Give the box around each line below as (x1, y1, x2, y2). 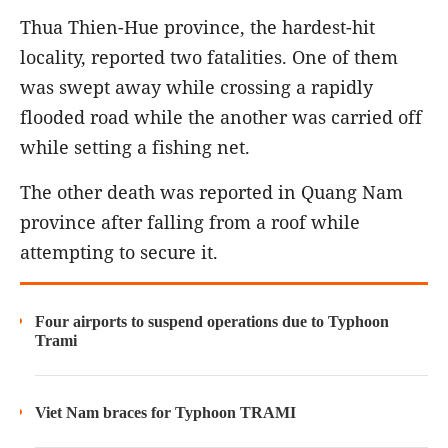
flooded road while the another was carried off (20, 105, 422, 130)
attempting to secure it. (20, 240, 218, 265)
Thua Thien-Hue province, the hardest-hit (20, 15, 375, 40)
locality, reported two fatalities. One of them (20, 45, 398, 70)
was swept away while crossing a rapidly (20, 75, 373, 100)
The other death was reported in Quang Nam (20, 180, 403, 205)
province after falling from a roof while (20, 210, 360, 235)
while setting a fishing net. (20, 135, 255, 160)
